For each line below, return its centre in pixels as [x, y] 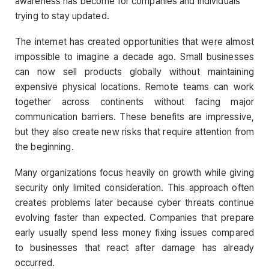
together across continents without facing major [134, 101]
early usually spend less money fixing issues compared [134, 233]
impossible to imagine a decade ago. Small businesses [134, 56]
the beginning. [44, 147]
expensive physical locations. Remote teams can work [134, 86]
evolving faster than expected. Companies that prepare [134, 218]
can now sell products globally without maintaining [134, 71]
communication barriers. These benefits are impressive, [134, 116]
